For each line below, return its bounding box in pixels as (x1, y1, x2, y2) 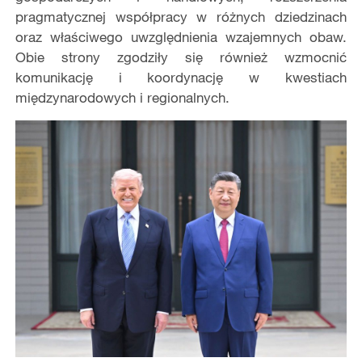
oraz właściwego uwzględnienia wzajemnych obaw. (15, 28, 347, 46)
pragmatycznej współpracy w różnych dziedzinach (15, 8, 347, 26)
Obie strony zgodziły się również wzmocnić (15, 48, 347, 66)
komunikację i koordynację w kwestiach (15, 69, 347, 86)
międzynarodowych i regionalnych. (15, 89, 229, 107)
